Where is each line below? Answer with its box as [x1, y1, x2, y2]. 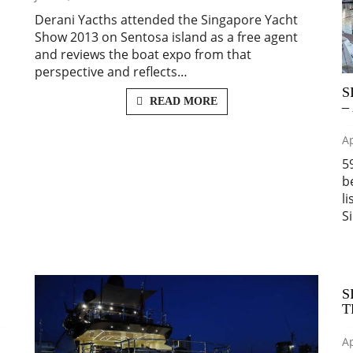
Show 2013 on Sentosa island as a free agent [35, 28, 298, 46]
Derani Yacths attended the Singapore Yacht [35, 11, 298, 29]
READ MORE [146, 95, 217, 108]
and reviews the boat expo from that [35, 46, 251, 64]
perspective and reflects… [35, 63, 188, 81]
